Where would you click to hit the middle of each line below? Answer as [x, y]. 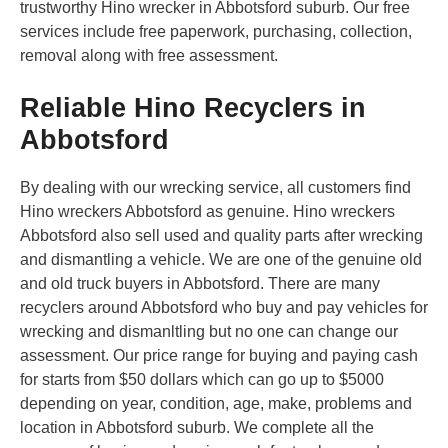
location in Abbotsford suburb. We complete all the [197, 428]
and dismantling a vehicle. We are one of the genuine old [221, 260]
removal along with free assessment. [149, 56]
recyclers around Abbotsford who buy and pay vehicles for [224, 308]
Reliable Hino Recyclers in [193, 108]
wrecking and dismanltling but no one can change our [209, 332]
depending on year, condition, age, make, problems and [216, 404]
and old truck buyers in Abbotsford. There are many [200, 284]
